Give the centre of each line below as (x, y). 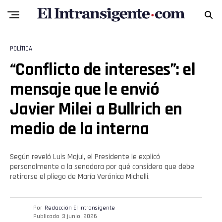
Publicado (46, 216)
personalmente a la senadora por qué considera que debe (102, 167)
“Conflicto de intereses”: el (103, 70)
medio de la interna (80, 129)
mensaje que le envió (85, 89)
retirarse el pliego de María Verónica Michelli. (80, 177)
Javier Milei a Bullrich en (96, 109)
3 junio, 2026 (80, 216)
